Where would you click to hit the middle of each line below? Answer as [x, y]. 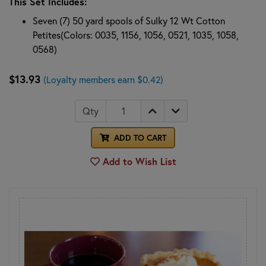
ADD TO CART [139, 137]
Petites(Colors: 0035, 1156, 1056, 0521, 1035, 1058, [136, 35]
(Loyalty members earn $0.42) [103, 79]
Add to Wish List [138, 161]
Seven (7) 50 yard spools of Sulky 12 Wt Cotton [129, 20]
